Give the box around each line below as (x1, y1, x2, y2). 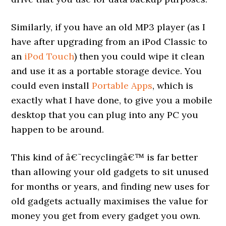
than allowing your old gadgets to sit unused (11, 166, 209, 178)
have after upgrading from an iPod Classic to (11, 36, 208, 47)
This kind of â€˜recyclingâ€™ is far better (11, 151, 198, 163)
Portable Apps (92, 80, 153, 91)
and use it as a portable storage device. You (11, 65, 202, 77)
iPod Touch (24, 50, 75, 62)
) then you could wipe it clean (74, 50, 205, 62)
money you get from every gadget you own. (11, 210, 201, 221)
